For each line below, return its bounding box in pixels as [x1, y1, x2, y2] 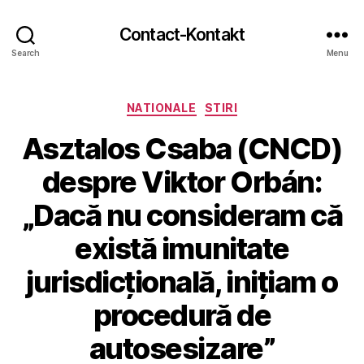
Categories [181, 96, 253, 113]
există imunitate [75, 230, 289, 266]
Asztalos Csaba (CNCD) [21, 130, 343, 167]
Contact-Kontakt [119, 24, 245, 45]
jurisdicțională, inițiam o [26, 263, 338, 300]
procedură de [93, 297, 271, 333]
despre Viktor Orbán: [41, 163, 323, 200]
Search [11, 47, 40, 58]
